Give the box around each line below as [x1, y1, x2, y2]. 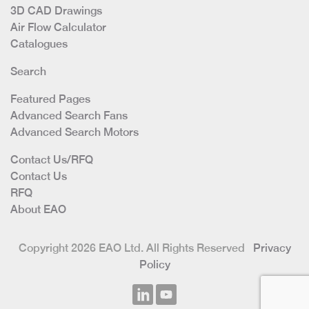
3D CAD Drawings [10, 4, 102, 18]
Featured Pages [10, 92, 90, 106]
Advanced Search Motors [10, 126, 139, 139]
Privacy [252, 241, 291, 255]
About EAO [10, 203, 66, 217]
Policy [139, 258, 170, 272]
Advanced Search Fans [10, 109, 128, 123]
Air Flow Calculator [10, 21, 106, 34]
